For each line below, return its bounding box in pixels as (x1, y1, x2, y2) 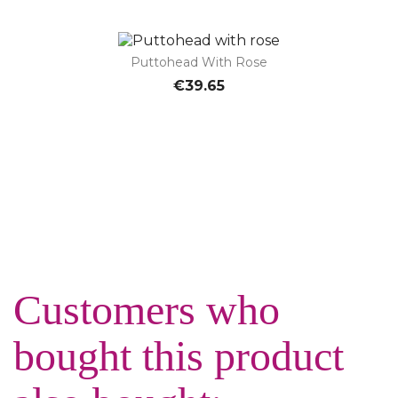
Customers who (13, 286, 280, 334)
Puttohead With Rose (131, 54, 267, 71)
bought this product (13, 332, 344, 380)
